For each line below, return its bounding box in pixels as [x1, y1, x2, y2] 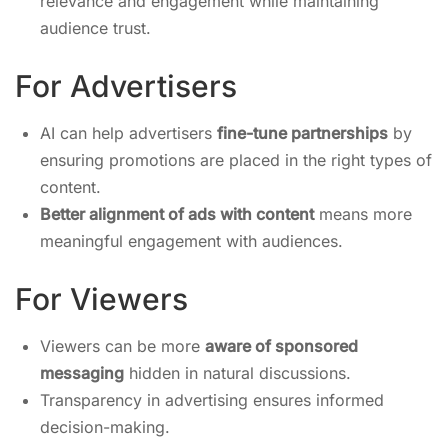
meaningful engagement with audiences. [40, 231, 343, 251]
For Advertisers [15, 68, 237, 104]
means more [314, 204, 412, 224]
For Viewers [15, 281, 188, 317]
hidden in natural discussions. [124, 363, 351, 383]
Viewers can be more [40, 336, 205, 356]
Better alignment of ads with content [40, 204, 314, 224]
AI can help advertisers [40, 123, 217, 143]
